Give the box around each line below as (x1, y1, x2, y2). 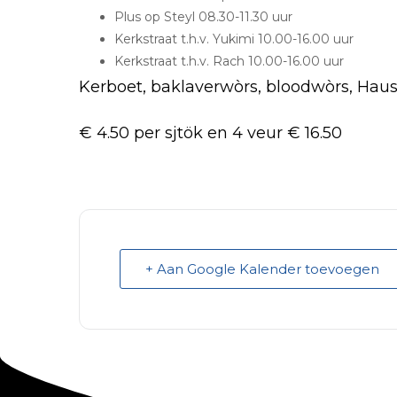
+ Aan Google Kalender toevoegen (145, 261, 379, 277)
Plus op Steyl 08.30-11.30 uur (114, 9, 292, 25)
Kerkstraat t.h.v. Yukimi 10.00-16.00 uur (114, 31, 354, 47)
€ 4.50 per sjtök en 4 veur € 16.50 (79, 123, 342, 143)
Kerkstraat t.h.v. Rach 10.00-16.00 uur (114, 53, 344, 69)
